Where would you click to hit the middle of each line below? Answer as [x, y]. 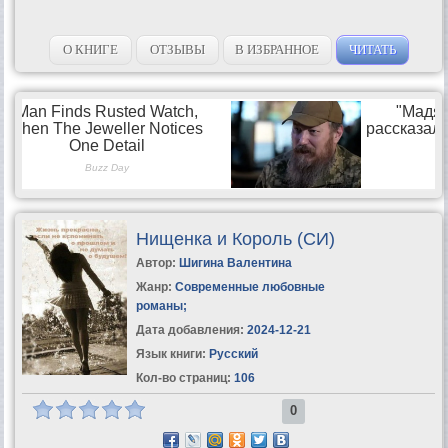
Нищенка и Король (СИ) [235, 238]
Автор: [157, 262]
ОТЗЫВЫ [177, 49]
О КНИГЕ [90, 49]
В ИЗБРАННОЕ [277, 49]
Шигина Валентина [235, 262]
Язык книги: [170, 353]
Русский [231, 353]
